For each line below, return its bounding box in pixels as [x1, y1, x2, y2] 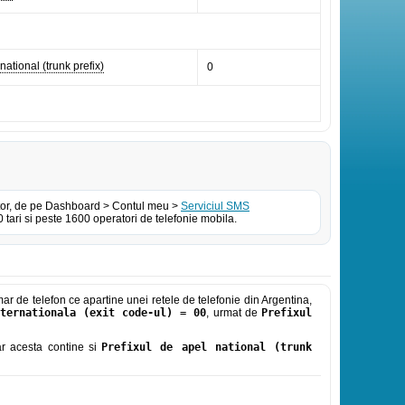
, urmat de [206, 306, 262, 319]
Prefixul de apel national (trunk [101, 341, 313, 353]
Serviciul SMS [181, 200, 250, 212]
